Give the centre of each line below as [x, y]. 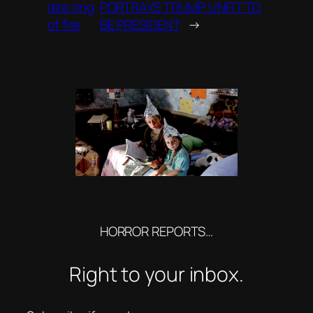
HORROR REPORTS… [156, 232]
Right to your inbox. [156, 274]
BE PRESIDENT [140, 24]
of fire [64, 24]
